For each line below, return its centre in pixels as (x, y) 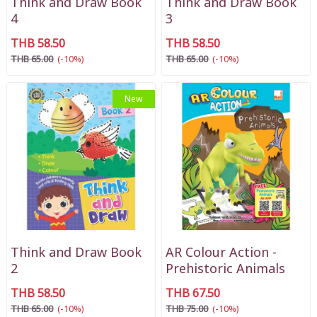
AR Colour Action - (221, 253)
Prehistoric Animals (226, 270)
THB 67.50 (193, 294)
